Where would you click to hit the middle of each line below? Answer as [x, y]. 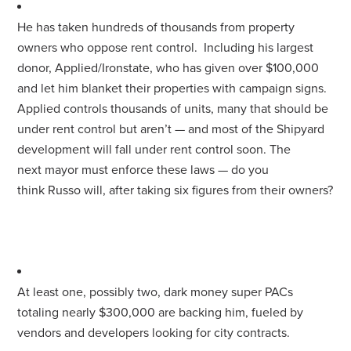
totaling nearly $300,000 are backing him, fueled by [161, 312]
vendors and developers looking [107, 333]
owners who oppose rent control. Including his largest [166, 47]
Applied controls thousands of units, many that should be [173, 109]
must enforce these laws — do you [174, 170]
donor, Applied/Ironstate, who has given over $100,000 [168, 68]
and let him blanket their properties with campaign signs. [172, 88]
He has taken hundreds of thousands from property [156, 27]
